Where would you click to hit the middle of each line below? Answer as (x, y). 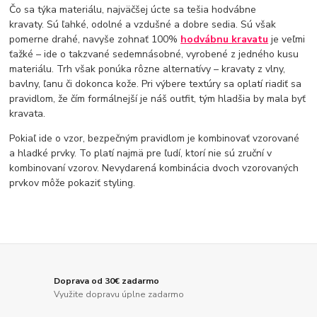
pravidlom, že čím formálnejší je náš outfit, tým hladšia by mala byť (158, 98)
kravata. (28, 113)
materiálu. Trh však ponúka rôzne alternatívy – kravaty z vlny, (148, 69)
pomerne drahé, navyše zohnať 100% (95, 39)
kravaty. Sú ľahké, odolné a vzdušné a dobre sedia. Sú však (143, 24)
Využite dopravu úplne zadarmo (119, 295)
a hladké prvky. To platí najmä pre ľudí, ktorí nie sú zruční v (141, 153)
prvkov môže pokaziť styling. (73, 183)
